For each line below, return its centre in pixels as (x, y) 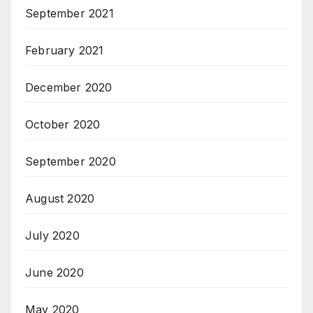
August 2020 (60, 199)
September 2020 (71, 162)
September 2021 (70, 14)
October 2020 (63, 125)
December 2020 (69, 88)
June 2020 (54, 273)
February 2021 (65, 51)
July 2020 (52, 236)
